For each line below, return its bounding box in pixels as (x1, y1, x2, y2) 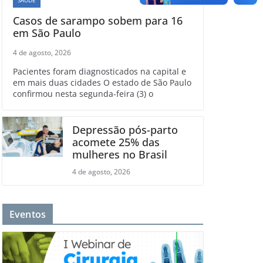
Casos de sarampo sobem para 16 (13, 13, 183, 28)
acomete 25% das (72, 134, 160, 149)
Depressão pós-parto (72, 122, 178, 137)
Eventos (9, 207, 46, 221)
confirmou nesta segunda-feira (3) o (13, 87, 153, 99)
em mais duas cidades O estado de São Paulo (13, 76, 191, 88)
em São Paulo (13, 25, 81, 40)
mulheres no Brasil (72, 147, 167, 161)
